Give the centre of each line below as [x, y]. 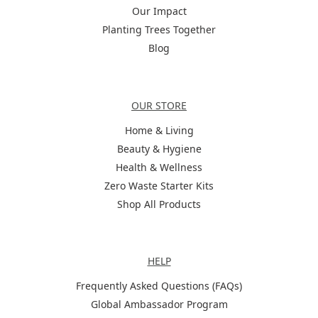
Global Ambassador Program [159, 305]
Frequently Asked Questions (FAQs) [159, 286]
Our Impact [159, 11]
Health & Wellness [159, 167]
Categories [40, 81]
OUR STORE [159, 105]
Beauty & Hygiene [159, 148]
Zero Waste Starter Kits [159, 185]
